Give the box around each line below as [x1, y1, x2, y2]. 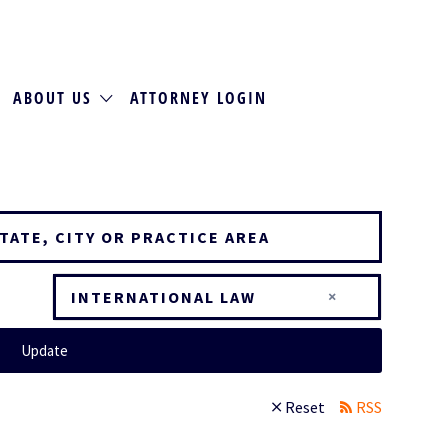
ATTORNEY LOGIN [129, 86, 267, 109]
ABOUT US [13, 86, 93, 109]
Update [21, 341, 69, 361]
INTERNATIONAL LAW [70, 287, 256, 307]
